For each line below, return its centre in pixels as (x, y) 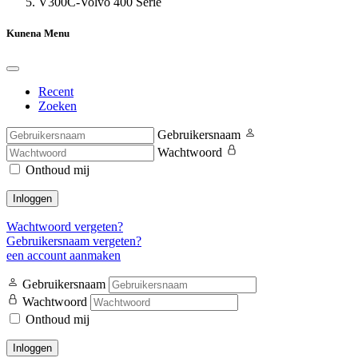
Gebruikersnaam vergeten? (74, 241)
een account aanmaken (64, 256)
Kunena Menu (38, 34)
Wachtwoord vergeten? (65, 227)
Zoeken (58, 106)
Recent (56, 92)
